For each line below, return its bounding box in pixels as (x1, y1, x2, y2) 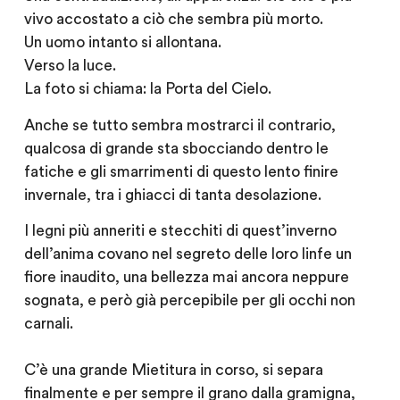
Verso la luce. (23, 58, 116, 74)
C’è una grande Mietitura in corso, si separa (23, 362, 323, 379)
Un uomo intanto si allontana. (23, 35, 221, 51)
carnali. (23, 316, 73, 332)
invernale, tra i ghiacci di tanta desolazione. (23, 187, 321, 203)
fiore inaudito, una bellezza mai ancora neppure (23, 270, 349, 286)
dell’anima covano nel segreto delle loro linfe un (23, 246, 352, 262)
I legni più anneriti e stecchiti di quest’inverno (23, 223, 337, 239)
